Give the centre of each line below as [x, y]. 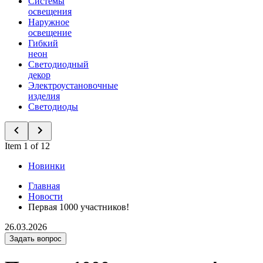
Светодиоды [53, 107]
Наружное [49, 22]
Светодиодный [58, 64]
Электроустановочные [73, 85]
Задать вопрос [36, 239]
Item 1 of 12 [27, 146]
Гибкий [43, 43]
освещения [50, 11]
